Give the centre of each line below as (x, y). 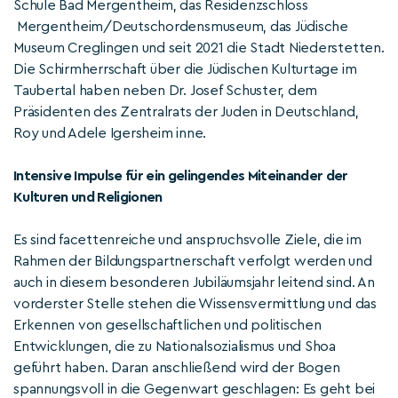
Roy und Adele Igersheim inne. (110, 133)
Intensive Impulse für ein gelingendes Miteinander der (181, 176)
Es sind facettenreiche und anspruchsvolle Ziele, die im (187, 240)
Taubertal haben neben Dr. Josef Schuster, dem (166, 91)
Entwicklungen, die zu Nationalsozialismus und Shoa (175, 346)
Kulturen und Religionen (88, 197)
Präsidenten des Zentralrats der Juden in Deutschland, (186, 112)
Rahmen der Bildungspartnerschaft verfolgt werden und (193, 261)
